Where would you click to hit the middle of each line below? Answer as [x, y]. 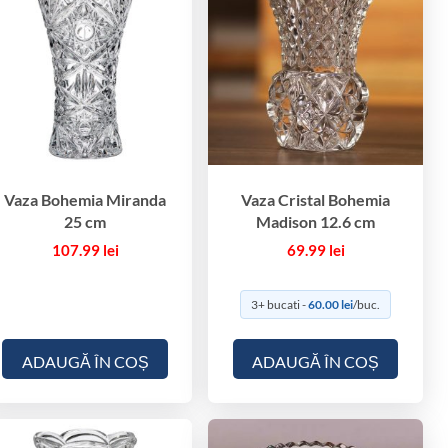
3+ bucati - [280, 304]
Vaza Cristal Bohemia [316, 199]
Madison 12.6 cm [316, 221]
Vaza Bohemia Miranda [85, 199]
